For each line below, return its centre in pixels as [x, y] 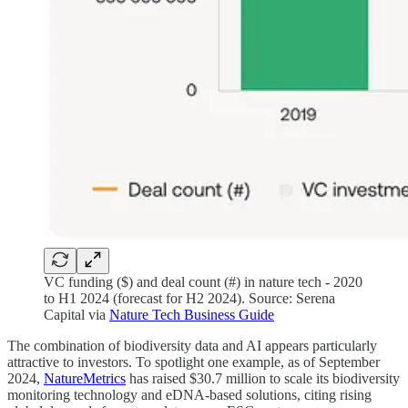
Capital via [76, 315]
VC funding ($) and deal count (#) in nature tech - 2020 [203, 282]
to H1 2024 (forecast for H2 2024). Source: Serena [189, 299]
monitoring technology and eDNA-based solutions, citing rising [189, 395]
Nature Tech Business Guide [192, 315]
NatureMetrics [85, 379]
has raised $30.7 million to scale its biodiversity [263, 379]
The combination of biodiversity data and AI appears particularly [192, 346]
